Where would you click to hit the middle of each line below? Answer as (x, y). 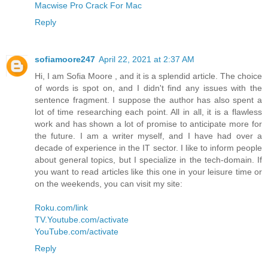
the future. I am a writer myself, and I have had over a (148, 136)
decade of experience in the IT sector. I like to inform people (148, 148)
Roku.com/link (61, 208)
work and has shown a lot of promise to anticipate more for (148, 124)
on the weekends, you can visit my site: (109, 184)
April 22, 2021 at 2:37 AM (147, 60)
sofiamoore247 (65, 60)
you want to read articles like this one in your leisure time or (148, 172)
